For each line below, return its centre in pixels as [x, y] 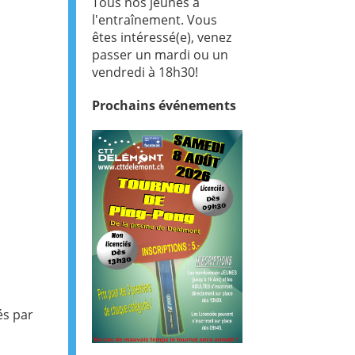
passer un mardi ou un [160, 55]
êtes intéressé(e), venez [162, 38]
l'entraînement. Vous [155, 20]
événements [197, 106]
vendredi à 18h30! [145, 73]
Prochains [124, 106]
